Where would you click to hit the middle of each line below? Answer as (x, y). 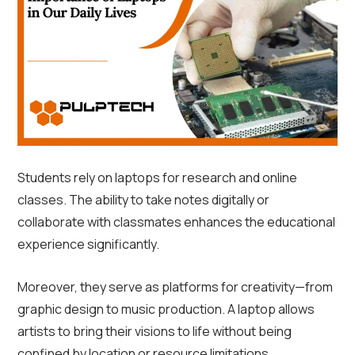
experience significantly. (88, 244)
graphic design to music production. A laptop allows (166, 309)
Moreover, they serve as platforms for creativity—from (175, 287)
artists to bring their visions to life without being (155, 332)
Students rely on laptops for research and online (157, 178)
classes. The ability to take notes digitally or (143, 200)
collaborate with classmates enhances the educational (176, 222)
